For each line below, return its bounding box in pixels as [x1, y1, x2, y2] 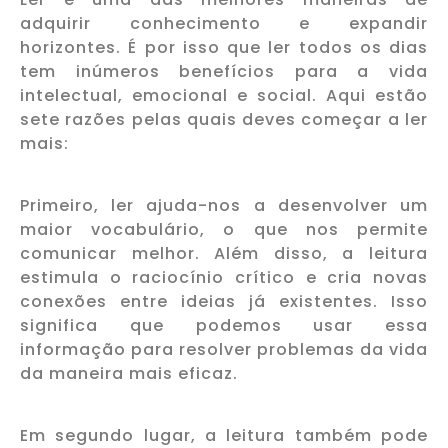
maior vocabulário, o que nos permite [20, 217, 428, 241]
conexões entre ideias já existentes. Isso [20, 289, 428, 313]
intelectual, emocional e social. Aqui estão [20, 83, 428, 107]
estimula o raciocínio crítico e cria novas [20, 265, 428, 289]
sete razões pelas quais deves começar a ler [20, 107, 428, 131]
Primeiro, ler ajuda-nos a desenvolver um [20, 193, 428, 217]
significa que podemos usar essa [20, 313, 428, 337]
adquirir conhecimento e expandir [20, 11, 428, 35]
